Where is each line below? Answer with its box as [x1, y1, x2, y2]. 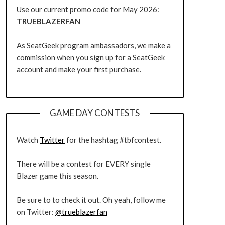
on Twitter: [16, 207, 55, 216]
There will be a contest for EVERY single [16, 159, 151, 168]
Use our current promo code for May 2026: [16, 5, 159, 14]
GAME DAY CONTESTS [50, 107, 140, 118]
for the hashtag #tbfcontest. [64, 135, 161, 144]
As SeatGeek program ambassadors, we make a [16, 41, 171, 50]
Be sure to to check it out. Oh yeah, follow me [16, 195, 166, 204]
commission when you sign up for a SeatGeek [16, 53, 165, 62]
